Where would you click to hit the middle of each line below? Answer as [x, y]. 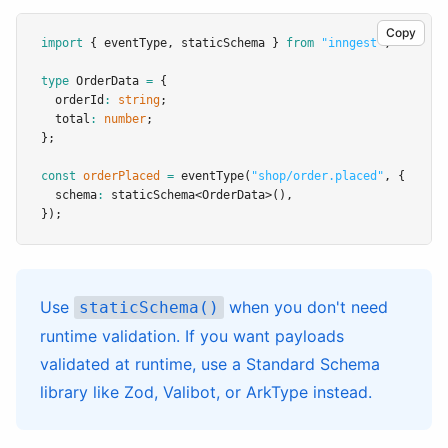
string [139, 100]
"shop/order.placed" [317, 176]
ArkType [277, 392]
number [125, 119]
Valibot [189, 392]
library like [82, 392]
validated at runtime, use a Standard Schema [210, 364]
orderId [72, 100]
